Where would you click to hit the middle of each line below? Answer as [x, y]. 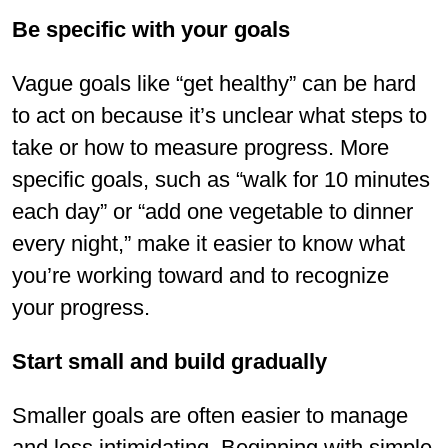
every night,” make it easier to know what [208, 243]
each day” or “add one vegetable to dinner [212, 211]
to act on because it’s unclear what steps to [219, 115]
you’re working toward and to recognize [200, 275]
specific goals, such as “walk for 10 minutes [221, 179]
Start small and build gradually [169, 361]
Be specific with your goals [151, 29]
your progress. [81, 307]
